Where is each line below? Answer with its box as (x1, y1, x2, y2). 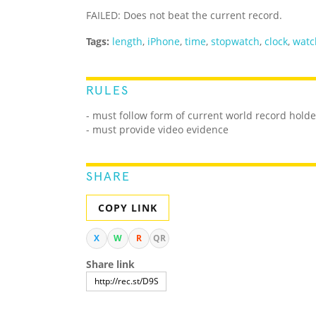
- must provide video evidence (86, 123, 229, 137)
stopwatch (211, 35, 260, 49)
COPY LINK (98, 201, 157, 215)
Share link (86, 257, 135, 272)
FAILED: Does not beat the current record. (86, 8, 282, 23)
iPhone (147, 35, 180, 49)
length (112, 35, 142, 49)
